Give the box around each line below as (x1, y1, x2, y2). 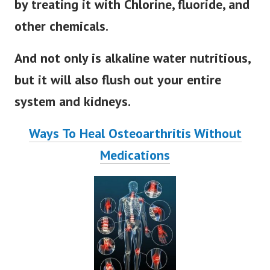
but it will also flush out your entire (14, 80, 221, 97)
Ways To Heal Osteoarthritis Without (28, 133, 242, 151)
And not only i (14, 58, 95, 75)
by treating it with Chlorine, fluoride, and (14, 4, 250, 22)
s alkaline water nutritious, (95, 58, 250, 75)
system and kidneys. (14, 101, 131, 119)
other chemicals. (14, 26, 108, 43)
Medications (100, 155, 170, 172)
